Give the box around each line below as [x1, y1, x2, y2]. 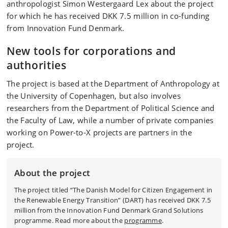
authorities [7, 58, 67, 72]
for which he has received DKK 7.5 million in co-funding [7, 11, 210, 21]
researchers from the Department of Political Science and [7, 103, 215, 113]
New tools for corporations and [7, 44, 177, 58]
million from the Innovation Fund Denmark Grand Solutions [14, 206, 204, 215]
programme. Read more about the [14, 216, 125, 225]
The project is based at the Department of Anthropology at [7, 78, 220, 89]
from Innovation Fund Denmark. [7, 23, 125, 33]
